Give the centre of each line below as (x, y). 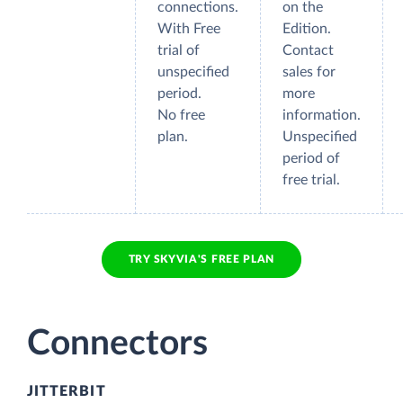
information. (322, 116)
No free (181, 116)
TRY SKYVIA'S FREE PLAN (201, 259)
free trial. (311, 180)
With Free (189, 29)
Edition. (307, 29)
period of (311, 159)
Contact (308, 51)
